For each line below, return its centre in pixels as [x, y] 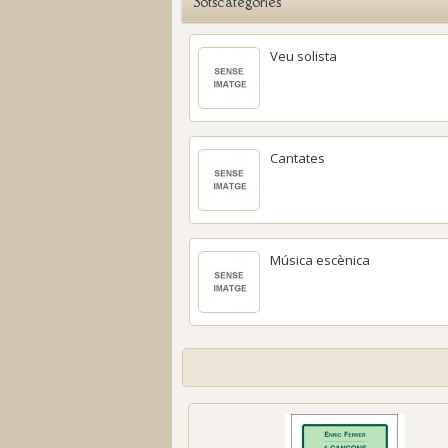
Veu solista [303, 56]
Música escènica [320, 260]
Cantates [297, 158]
